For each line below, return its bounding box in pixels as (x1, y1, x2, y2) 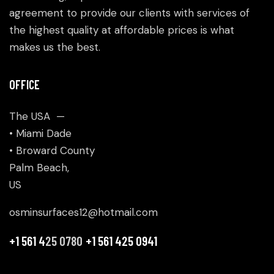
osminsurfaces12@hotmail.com (9, 206, 158, 220)
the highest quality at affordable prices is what (9, 23, 234, 37)
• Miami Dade (9, 127, 72, 141)
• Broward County (9, 144, 95, 158)
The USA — (9, 109, 65, 124)
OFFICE (9, 77, 40, 92)
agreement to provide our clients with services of (9, 6, 250, 20)
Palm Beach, (9, 161, 69, 175)
